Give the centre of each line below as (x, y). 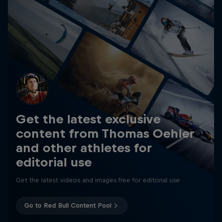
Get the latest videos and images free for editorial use (98, 180)
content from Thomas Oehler (105, 133)
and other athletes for (84, 147)
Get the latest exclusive (88, 119)
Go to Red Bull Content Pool (68, 205)
